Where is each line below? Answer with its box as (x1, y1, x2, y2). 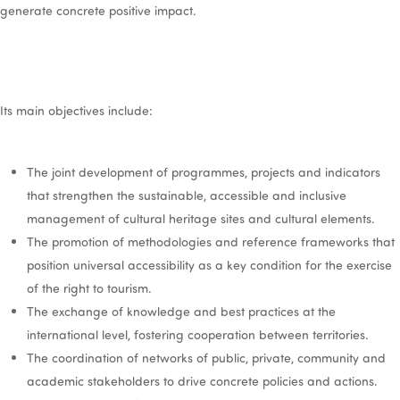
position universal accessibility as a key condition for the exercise (27, 256, 392, 273)
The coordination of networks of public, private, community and (27, 349, 386, 366)
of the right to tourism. (27, 279, 152, 296)
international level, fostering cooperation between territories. (27, 326, 369, 343)
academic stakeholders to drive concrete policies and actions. (27, 372, 378, 389)
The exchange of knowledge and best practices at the (27, 303, 336, 320)
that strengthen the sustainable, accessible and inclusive (27, 187, 346, 204)
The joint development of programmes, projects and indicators (27, 163, 380, 180)
